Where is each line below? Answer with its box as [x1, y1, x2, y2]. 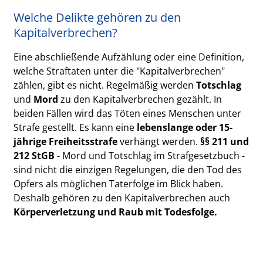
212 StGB [14, 149, 58, 162]
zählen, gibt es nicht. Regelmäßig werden [14, 78, 197, 92]
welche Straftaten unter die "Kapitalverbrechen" [14, 64, 225, 77]
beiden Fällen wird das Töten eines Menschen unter [14, 106, 242, 120]
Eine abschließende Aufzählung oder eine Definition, [14, 50, 245, 63]
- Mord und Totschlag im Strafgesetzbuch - [57, 149, 245, 162]
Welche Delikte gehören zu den [14, 9, 181, 25]
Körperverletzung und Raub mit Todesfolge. [14, 205, 218, 218]
